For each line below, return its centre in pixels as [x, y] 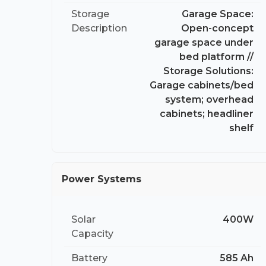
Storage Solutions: [208, 71]
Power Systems [102, 179]
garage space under [204, 42]
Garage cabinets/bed [202, 85]
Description [99, 28]
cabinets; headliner [207, 113]
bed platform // [216, 56]
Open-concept [217, 28]
